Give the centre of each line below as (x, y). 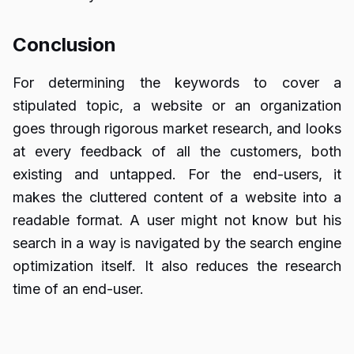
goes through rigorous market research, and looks (177, 128)
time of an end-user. (78, 289)
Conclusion (64, 45)
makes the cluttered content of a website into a (177, 197)
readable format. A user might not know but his (177, 220)
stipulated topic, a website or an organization (177, 105)
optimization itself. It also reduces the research (177, 266)
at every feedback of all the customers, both (177, 151)
